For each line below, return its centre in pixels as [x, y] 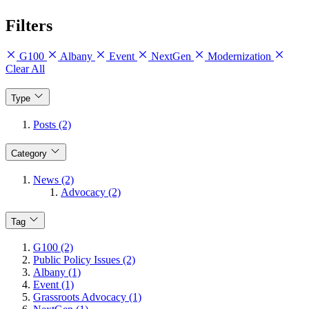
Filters [29, 26]
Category [29, 154]
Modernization [239, 57]
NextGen [171, 57]
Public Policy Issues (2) [84, 260]
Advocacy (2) [91, 192]
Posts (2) [52, 124]
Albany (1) [57, 272]
